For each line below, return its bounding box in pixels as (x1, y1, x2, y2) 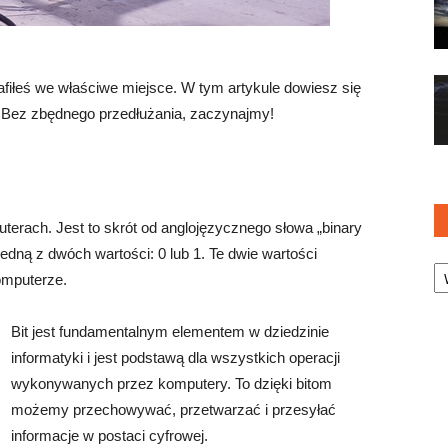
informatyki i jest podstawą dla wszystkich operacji (11, 349, 340, 366)
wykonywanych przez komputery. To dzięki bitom (11, 375, 332, 392)
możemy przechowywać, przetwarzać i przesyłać (11, 401, 336, 418)
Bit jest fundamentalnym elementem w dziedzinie (11, 323, 329, 340)
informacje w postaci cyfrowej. (11, 427, 208, 444)
